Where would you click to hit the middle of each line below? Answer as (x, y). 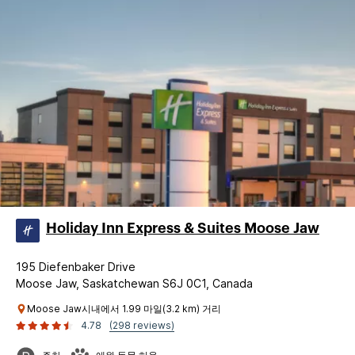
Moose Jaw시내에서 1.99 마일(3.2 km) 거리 (124, 308)
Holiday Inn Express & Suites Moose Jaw (183, 228)
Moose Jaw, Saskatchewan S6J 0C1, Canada (134, 283)
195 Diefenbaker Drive (76, 266)
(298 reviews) (142, 325)
